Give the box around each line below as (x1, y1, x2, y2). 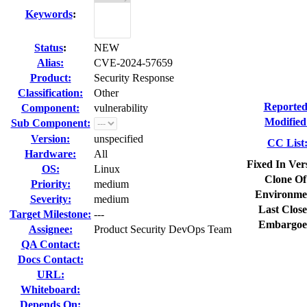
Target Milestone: (10, 208, 91, 220)
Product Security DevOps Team (94, 223, 232, 235)
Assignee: (28, 223, 73, 235)
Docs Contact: (17, 254, 84, 265)
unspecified (94, 133, 143, 145)
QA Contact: (21, 238, 80, 250)
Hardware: (25, 148, 76, 160)
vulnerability (94, 102, 148, 114)
